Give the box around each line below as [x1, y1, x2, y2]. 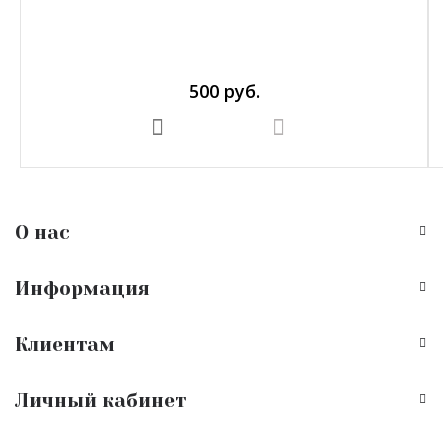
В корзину [170, 120, 229, 133]
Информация [15, 278, 150, 300]
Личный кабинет [15, 390, 186, 412]
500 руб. [188, 79, 260, 103]
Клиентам [15, 334, 115, 356]
